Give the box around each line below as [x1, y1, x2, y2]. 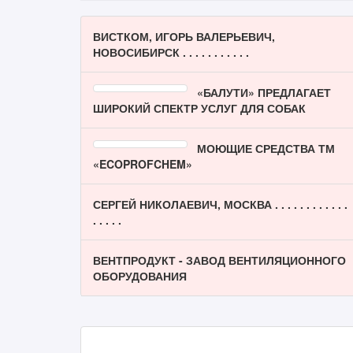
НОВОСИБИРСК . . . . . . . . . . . [93, 44, 249, 60]
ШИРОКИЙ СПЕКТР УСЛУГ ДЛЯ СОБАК [93, 100, 306, 116]
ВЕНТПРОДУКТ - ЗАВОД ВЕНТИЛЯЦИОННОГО [93, 252, 346, 268]
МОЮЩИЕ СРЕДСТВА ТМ [197, 140, 335, 156]
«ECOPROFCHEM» [93, 156, 192, 172]
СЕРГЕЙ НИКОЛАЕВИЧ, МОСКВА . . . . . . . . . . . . [93, 196, 347, 212]
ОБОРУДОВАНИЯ [93, 268, 187, 284]
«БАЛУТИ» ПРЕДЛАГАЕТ [197, 84, 331, 100]
